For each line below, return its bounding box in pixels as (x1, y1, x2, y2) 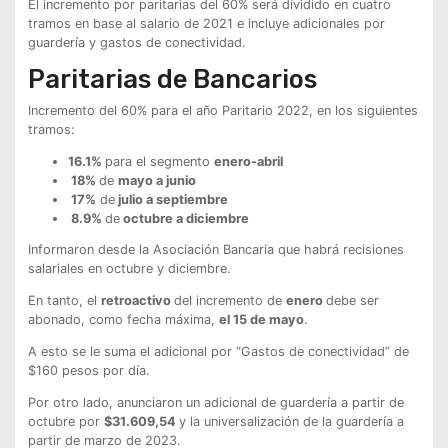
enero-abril (213, 153, 283, 169)
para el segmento (104, 153, 214, 169)
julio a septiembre (114, 191, 228, 207)
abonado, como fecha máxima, (27, 312, 219, 328)
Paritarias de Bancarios (27, 64, 317, 95)
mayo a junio (117, 172, 196, 188)
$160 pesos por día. (27, 362, 150, 378)
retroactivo (100, 293, 174, 309)
